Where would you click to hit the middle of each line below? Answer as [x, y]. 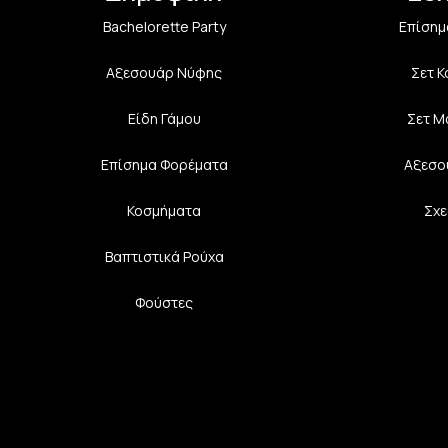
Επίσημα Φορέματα [164, 164]
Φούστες [164, 302]
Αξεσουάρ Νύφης [164, 72]
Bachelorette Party [164, 26]
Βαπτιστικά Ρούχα [164, 256]
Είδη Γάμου [164, 118]
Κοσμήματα [164, 210]
